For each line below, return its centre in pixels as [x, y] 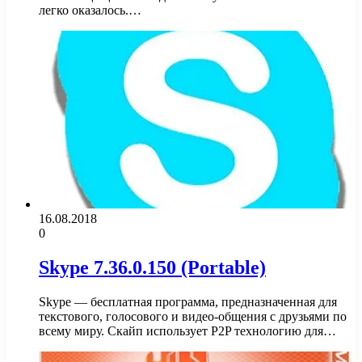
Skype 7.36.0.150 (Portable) [152, 268]
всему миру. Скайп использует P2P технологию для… [187, 331]
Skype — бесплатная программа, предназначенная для [188, 302]
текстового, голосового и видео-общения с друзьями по [193, 317]
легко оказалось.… [90, 11]
